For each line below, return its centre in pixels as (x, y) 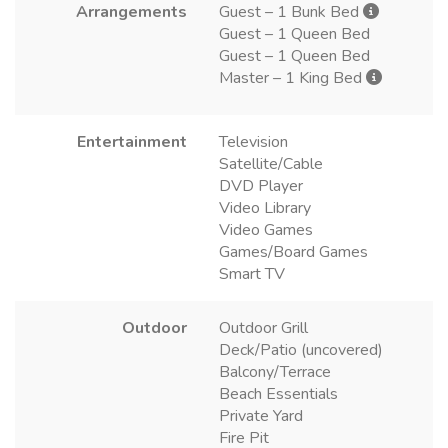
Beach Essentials (278, 393)
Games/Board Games (293, 251)
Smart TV (252, 273)
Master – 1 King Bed (292, 77)
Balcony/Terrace (275, 371)
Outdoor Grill (263, 327)
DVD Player (261, 185)
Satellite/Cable (271, 163)
